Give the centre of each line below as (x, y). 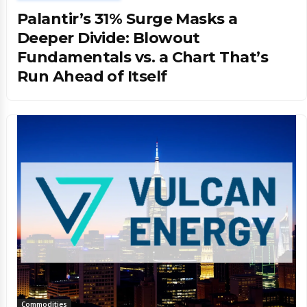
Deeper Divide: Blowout (109, 38)
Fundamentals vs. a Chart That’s (143, 57)
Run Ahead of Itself (92, 76)
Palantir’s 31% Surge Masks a (127, 19)
